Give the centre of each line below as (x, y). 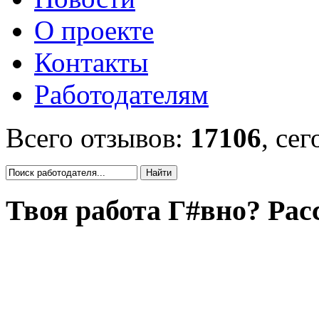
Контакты (91, 62)
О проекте (94, 30)
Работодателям (121, 94)
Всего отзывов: (98, 138)
